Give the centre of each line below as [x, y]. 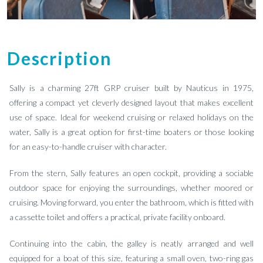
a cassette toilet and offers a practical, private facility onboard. [117, 217]
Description [60, 58]
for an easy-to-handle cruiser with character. [88, 146]
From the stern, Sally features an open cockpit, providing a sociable [131, 173]
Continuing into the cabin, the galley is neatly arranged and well [131, 243]
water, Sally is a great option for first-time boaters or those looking [131, 132]
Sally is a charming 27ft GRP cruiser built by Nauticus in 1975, [131, 88]
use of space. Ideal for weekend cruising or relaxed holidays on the [131, 117]
